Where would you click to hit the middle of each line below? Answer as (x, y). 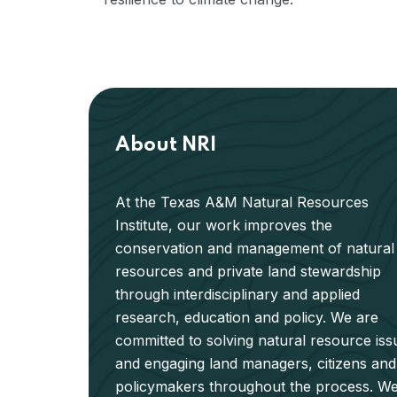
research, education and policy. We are (247, 318)
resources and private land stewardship (248, 272)
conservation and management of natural (255, 249)
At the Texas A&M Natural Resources (242, 202)
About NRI (166, 146)
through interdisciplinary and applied (237, 295)
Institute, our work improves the (224, 226)
